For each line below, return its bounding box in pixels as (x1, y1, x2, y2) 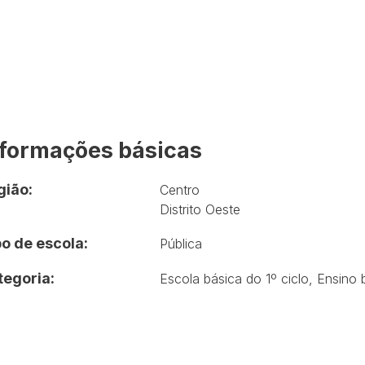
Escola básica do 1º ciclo (159, 270, 309, 287)
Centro (159, 181, 200, 198)
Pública (159, 235, 202, 252)
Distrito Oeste (159, 200, 240, 218)
